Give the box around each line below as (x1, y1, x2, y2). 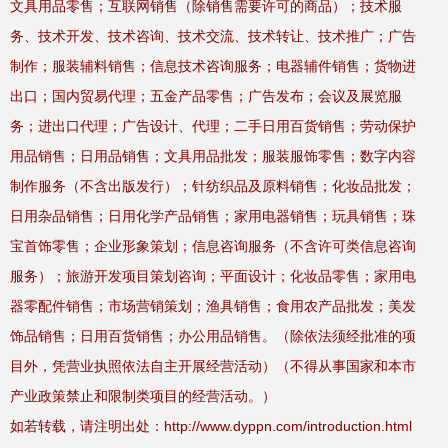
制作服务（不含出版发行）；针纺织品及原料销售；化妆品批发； (10, 178, 416, 194)
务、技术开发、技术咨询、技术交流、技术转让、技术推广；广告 (10, 28, 416, 44)
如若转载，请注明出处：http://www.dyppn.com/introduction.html (10, 418, 412, 434)
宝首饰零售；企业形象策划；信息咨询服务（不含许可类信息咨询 (10, 238, 416, 254)
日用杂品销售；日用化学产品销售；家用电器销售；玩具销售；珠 (10, 208, 416, 224)
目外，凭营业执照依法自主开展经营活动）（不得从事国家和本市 (10, 358, 416, 374)
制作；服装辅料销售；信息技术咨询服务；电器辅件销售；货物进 (10, 58, 416, 74)
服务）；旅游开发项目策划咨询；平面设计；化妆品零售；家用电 (10, 268, 416, 284)
